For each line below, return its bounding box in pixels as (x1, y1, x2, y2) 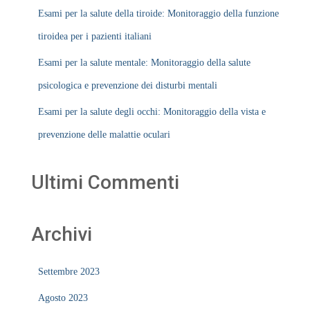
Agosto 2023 (38, 293, 88, 303)
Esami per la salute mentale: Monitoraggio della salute (38, 57, 250, 68)
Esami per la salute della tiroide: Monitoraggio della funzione (38, 8, 279, 19)
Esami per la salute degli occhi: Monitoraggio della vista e (38, 107, 266, 117)
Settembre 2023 (38, 266, 100, 277)
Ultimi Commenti (31, 171, 179, 194)
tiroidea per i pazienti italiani (38, 31, 152, 42)
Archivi (31, 223, 92, 246)
